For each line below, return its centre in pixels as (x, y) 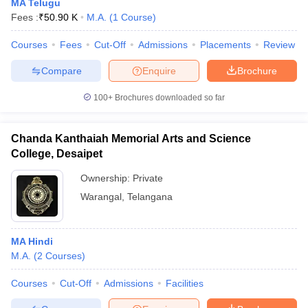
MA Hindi (32, 241)
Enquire (159, 70)
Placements (225, 45)
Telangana (150, 197)
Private (148, 178)
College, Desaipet (57, 154)
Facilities (185, 283)
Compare (61, 70)
